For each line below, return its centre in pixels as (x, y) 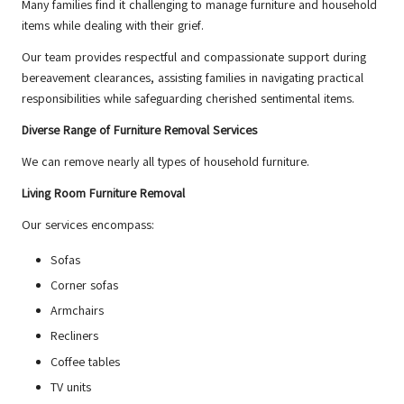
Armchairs (77, 311)
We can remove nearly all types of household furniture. (165, 162)
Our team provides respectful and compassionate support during (194, 58)
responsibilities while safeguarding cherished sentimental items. (188, 99)
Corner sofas (84, 286)
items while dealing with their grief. (113, 26)
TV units (71, 387)
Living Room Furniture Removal (103, 194)
